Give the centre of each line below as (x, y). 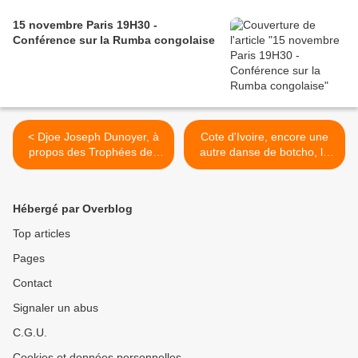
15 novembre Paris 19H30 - (85, 25)
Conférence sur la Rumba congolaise (114, 40)
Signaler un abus (56, 308)
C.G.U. (30, 333)
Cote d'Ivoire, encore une (265, 137)
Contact (32, 283)
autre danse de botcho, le (265, 152)
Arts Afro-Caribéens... (93, 167)
